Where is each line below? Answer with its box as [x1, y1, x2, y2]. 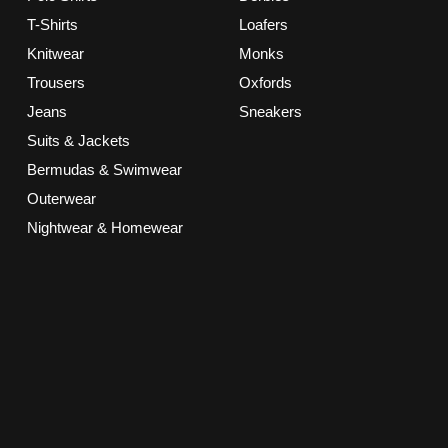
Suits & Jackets [26, 132, 130, 149]
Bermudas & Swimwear [26, 161, 182, 178]
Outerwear [26, 190, 96, 207]
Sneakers [238, 103, 302, 120]
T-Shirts [26, 16, 78, 33]
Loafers [238, 16, 288, 33]
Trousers [26, 74, 85, 91]
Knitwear [26, 45, 84, 62]
